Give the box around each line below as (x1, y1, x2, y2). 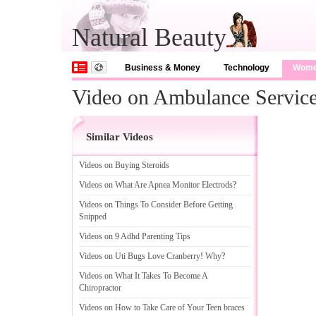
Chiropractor (79, 283, 121, 293)
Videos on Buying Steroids (79, 160, 169, 170)
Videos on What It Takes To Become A (79, 271, 207, 281)
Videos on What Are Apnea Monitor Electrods (79, 180, 233, 190)
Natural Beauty (72, 23, 226, 51)
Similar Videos (86, 131, 153, 142)
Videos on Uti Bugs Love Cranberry (79, 251, 200, 261)
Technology (224, 63, 269, 73)
